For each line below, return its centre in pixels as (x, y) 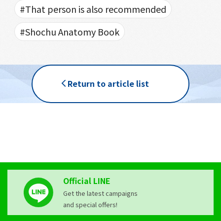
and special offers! (91, 204)
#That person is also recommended (93, 9)
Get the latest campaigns (101, 193)
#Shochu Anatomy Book (69, 31)
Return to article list (108, 84)
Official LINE (87, 180)
